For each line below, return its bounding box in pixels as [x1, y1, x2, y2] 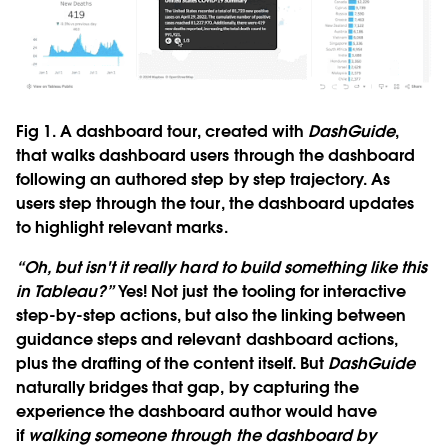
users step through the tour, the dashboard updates [16, 192, 414, 214]
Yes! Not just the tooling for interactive [118, 280, 407, 302]
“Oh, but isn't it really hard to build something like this [16, 256, 428, 278]
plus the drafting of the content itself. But [16, 352, 328, 374]
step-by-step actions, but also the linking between [16, 304, 406, 326]
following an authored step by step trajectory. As [16, 168, 390, 190]
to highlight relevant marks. [16, 216, 228, 238]
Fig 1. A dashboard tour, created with [16, 120, 308, 142]
